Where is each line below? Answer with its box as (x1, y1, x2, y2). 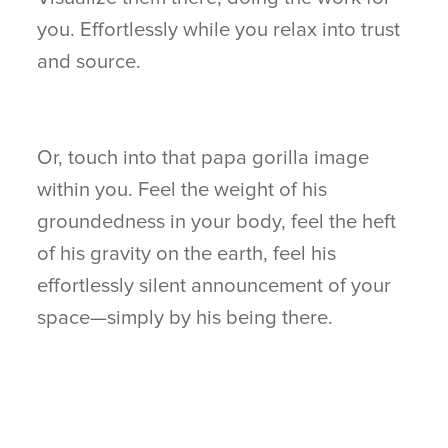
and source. (37, 49, 142, 75)
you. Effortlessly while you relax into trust (37, 17, 401, 43)
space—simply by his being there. (37, 305, 334, 331)
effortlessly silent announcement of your (37, 273, 392, 299)
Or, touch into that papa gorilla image (37, 145, 370, 171)
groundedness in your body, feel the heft (37, 209, 397, 235)
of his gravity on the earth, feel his (37, 241, 337, 267)
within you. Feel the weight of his (37, 177, 328, 203)
